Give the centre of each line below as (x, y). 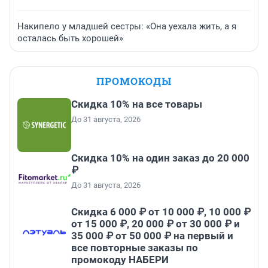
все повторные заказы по (135, 247)
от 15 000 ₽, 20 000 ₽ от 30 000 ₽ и (156, 223)
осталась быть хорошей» (70, 38)
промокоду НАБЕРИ (120, 259)
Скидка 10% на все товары (137, 104)
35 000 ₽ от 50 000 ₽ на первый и (152, 235)
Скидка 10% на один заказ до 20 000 (160, 158)
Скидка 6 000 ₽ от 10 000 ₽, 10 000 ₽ (161, 211)
